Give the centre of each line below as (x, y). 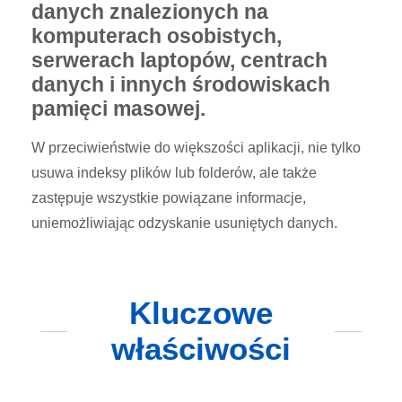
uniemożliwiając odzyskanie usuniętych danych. (184, 223)
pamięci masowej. (118, 109)
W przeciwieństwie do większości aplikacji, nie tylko (196, 148)
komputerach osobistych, (157, 36)
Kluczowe (201, 313)
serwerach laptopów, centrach (179, 60)
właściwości (201, 349)
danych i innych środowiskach (181, 84)
